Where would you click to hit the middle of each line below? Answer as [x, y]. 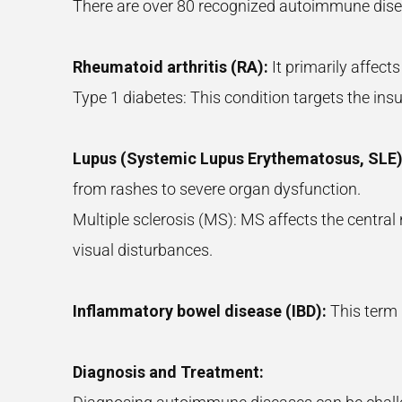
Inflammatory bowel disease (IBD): [199, 311]
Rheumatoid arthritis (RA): [170, 67]
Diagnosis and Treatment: [168, 372]
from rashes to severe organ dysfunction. [216, 189]
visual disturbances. [142, 250]
